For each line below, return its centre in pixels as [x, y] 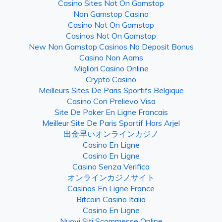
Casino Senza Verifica [111, 166]
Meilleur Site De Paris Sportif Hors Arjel [111, 123]
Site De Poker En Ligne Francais [111, 112]
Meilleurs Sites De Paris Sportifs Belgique [111, 90]
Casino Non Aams [111, 57]
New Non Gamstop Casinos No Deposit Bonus [111, 46]
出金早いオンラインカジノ [111, 134]
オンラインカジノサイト [111, 177]
